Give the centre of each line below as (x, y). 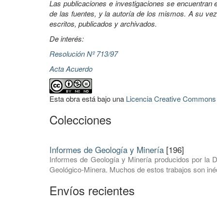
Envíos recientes (92, 190)
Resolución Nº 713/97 (84, 54)
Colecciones (80, 119)
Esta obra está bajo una (88, 99)
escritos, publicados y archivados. (103, 23)
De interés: (67, 39)
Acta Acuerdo (71, 69)
